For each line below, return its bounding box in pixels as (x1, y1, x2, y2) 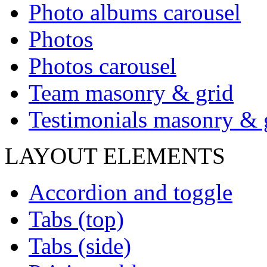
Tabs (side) (29, 233, 131, 259)
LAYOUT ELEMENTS (5, 143, 225, 169)
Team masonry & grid (29, 80, 234, 106)
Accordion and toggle (29, 179, 232, 206)
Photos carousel (29, 53, 176, 79)
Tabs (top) (29, 206, 124, 232)
